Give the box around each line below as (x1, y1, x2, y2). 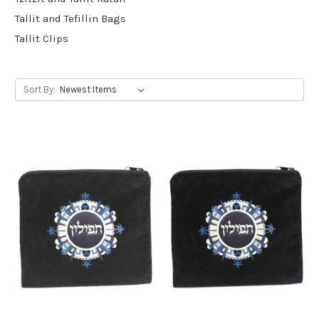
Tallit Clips (15, 31, 68, 45)
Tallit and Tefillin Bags (15, 11, 126, 25)
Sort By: (23, 83, 56, 95)
